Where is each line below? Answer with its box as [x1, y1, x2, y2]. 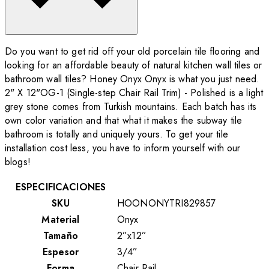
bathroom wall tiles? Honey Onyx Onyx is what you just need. [5, 71, 260, 86]
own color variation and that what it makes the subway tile [5, 113, 243, 127]
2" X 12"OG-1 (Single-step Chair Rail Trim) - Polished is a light [5, 85, 264, 100]
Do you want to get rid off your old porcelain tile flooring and [5, 44, 260, 58]
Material [41, 212, 80, 226]
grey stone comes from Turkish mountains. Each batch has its [5, 99, 257, 113]
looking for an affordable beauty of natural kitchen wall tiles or [5, 58, 262, 72]
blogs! [5, 154, 31, 169]
